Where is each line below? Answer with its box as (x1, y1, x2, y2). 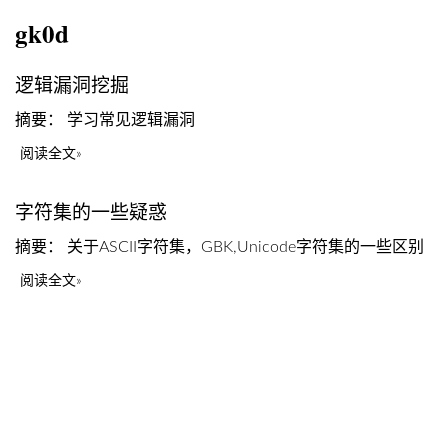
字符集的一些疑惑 (15, 204, 167, 223)
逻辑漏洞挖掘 (15, 77, 129, 96)
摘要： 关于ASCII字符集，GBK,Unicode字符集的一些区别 (15, 239, 424, 255)
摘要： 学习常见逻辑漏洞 (15, 112, 195, 128)
